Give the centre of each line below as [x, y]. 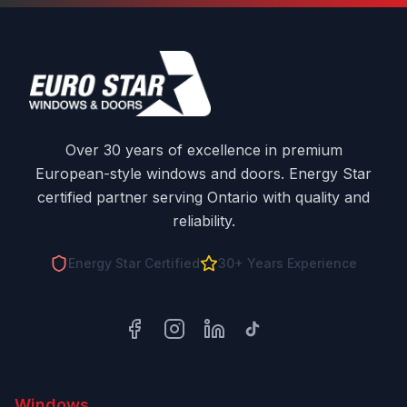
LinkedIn [232, 338]
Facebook [157, 338]
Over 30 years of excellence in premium [203, 150]
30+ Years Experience [288, 263]
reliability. [203, 221]
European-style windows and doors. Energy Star [203, 174]
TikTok [266, 338]
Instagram [197, 338]
